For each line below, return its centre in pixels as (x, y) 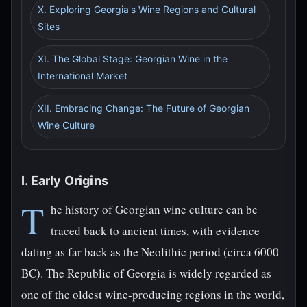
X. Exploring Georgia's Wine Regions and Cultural (147, 9)
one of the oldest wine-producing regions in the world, (153, 294)
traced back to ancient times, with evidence (155, 231)
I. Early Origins (65, 181)
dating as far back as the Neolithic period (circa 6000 (150, 252)
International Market (83, 76)
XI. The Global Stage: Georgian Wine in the (133, 59)
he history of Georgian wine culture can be (154, 209)
